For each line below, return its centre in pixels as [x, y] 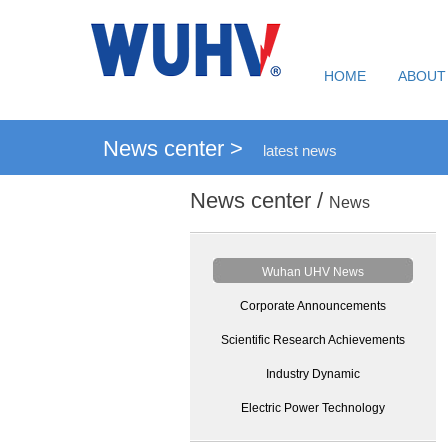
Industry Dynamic [313, 374]
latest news [300, 150]
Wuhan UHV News [313, 272]
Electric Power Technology [313, 408]
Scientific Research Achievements [313, 340]
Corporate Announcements [313, 306]
